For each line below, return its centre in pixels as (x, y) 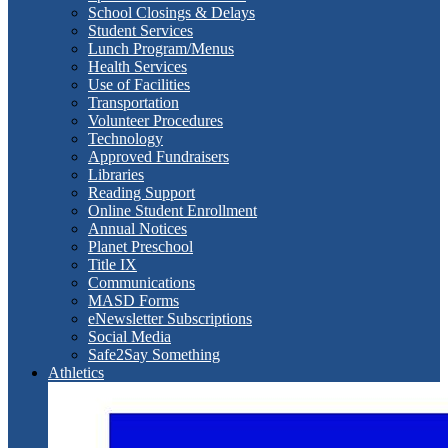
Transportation (133, 102)
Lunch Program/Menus (161, 48)
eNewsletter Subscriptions (170, 318)
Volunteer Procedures (155, 120)
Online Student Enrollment (172, 210)
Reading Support (141, 192)
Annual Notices (137, 228)
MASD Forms (133, 300)
